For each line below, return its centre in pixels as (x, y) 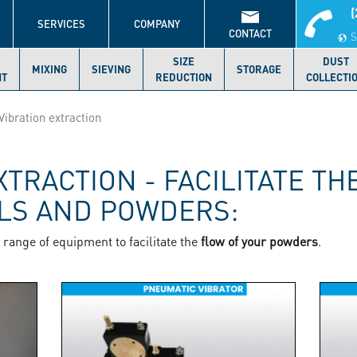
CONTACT (250, 33)
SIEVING (111, 69)
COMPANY (157, 24)
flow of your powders (259, 241)
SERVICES (61, 24)
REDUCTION (184, 77)
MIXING (49, 69)
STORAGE (259, 69)
